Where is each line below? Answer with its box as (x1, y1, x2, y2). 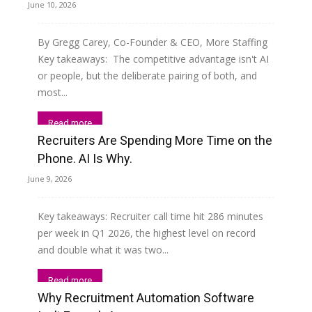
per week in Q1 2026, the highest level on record (38, 226, 256, 240)
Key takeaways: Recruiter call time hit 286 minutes (38, 209, 263, 223)
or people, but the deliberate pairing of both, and (38, 68, 257, 82)
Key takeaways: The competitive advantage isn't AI (38, 52, 269, 65)
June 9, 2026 (28, 173, 72, 184)
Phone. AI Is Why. (38, 150, 132, 166)
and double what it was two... (38, 242, 169, 256)
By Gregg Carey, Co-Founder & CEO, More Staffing (38, 35, 267, 49)
